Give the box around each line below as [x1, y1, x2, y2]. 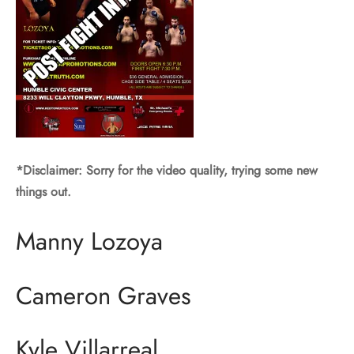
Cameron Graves [16, 277, 191, 314]
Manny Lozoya [16, 223, 163, 259]
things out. [16, 182, 71, 201]
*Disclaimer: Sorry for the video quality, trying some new [16, 160, 318, 179]
